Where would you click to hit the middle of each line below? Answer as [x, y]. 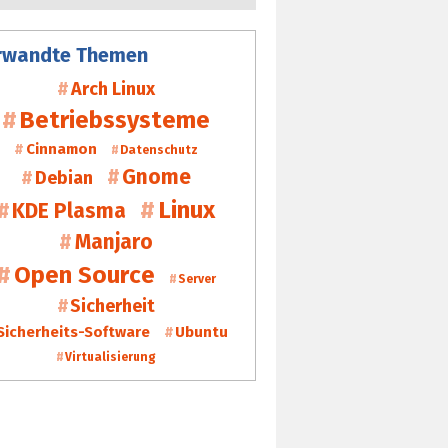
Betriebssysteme [115, 119]
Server [196, 278]
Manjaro [113, 241]
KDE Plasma [69, 210]
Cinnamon [61, 148]
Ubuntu [201, 331]
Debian [63, 177]
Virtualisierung [111, 356]
